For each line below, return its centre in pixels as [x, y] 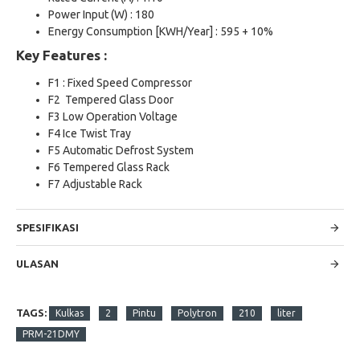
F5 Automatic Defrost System [121, 150]
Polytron [197, 313]
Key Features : [61, 55]
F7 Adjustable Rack [95, 184]
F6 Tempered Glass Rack [109, 167]
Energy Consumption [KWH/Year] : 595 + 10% [161, 31]
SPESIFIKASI [47, 227]
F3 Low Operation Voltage [113, 117]
